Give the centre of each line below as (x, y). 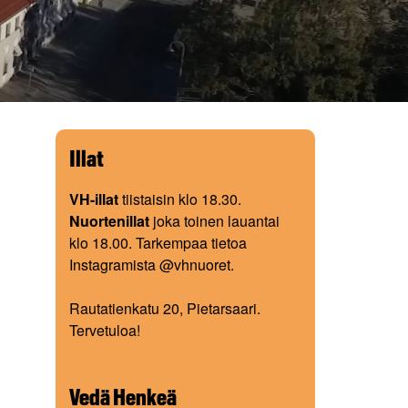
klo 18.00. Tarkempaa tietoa (158, 243)
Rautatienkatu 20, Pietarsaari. (165, 308)
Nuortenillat (111, 221)
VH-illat (94, 199)
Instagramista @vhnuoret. (152, 265)
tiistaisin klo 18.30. (180, 199)
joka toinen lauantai (216, 221)
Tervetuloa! (105, 330)
